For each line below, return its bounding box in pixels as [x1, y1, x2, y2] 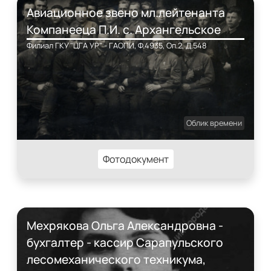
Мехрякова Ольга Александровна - [27, 218, 223, 233]
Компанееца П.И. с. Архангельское [27, 22, 221, 38]
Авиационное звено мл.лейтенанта [27, 5, 225, 21]
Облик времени [186, 117, 242, 128]
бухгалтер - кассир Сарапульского [27, 235, 223, 250]
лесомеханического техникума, [27, 252, 206, 267]
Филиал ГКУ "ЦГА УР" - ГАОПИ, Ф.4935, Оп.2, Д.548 [27, 40, 206, 51]
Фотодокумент [102, 152, 169, 166]
